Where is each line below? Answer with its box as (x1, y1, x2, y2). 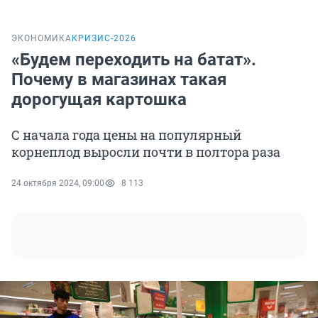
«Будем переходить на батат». (11, 50, 256, 70)
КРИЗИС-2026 (72, 33, 136, 44)
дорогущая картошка (11, 89, 187, 110)
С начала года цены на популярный (11, 126, 241, 144)
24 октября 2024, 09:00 (11, 178, 104, 189)
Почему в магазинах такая (11, 70, 226, 90)
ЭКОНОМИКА (11, 33, 72, 44)
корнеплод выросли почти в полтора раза (11, 143, 280, 161)
